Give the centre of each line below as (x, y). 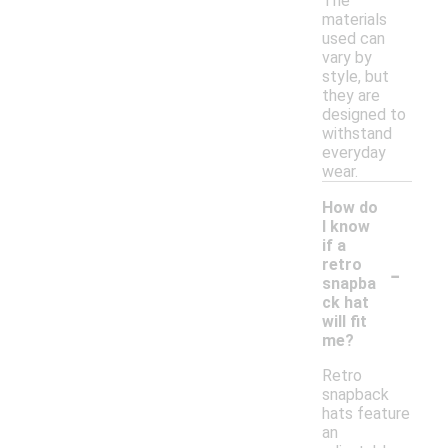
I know (346, 227)
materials (354, 20)
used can (353, 39)
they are (351, 96)
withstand (357, 134)
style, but (355, 77)
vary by (347, 58)
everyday (354, 153)
